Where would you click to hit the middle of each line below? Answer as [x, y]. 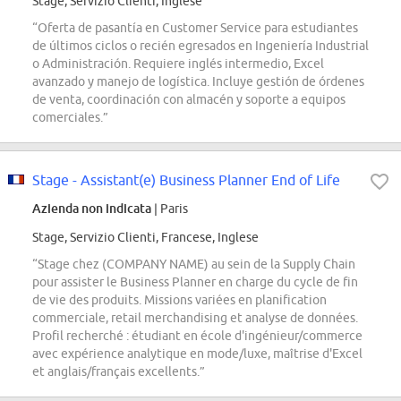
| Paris [170, 209]
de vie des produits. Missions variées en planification [179, 300]
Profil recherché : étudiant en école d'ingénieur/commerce [197, 336]
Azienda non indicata [92, 209]
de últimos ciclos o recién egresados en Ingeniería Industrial [200, 46]
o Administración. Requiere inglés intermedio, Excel [178, 64]
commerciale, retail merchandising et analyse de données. [195, 318]
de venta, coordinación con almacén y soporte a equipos [189, 100]
